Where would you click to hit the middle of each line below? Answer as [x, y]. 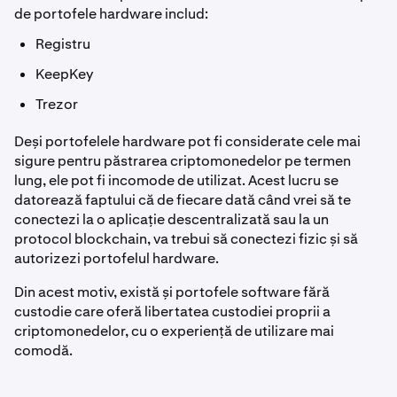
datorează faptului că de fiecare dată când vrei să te [183, 199]
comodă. [43, 350]
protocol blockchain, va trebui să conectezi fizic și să [186, 238]
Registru [63, 43]
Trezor [58, 104]
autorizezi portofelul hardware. [117, 258]
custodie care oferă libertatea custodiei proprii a [172, 311]
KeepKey [64, 74]
